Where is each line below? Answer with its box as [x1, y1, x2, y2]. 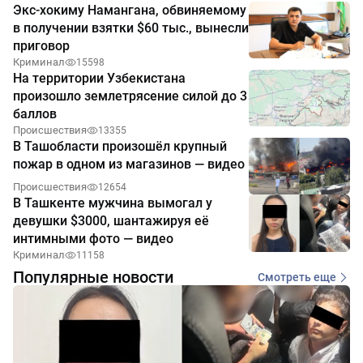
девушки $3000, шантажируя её [13, 213, 209, 229]
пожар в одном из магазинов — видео [13, 156, 245, 173]
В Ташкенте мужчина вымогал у [13, 195, 212, 211]
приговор [13, 38, 70, 54]
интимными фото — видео [13, 231, 173, 247]
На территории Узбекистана [13, 70, 186, 87]
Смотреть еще [258, 270, 336, 284]
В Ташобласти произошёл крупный [13, 139, 227, 155]
